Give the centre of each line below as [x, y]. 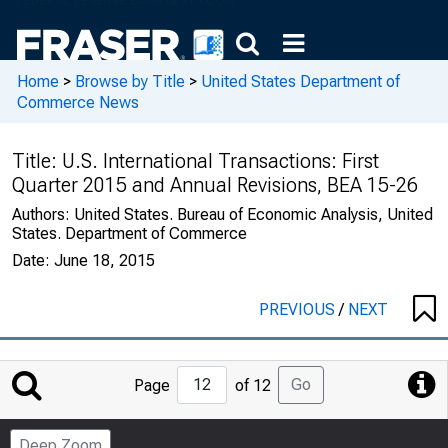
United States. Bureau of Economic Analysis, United [253, 214]
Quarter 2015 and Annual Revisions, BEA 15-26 [215, 185]
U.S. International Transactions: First [220, 161]
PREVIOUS [299, 309]
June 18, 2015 [104, 260]
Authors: [43, 214]
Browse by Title [130, 81]
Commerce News [78, 102]
